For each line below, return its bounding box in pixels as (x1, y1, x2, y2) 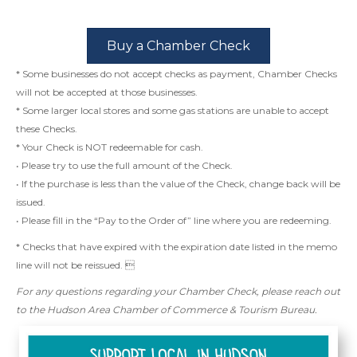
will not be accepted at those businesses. (16, 85, 198, 98)
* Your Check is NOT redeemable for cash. (16, 140, 203, 153)
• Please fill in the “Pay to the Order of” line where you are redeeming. (16, 214, 334, 226)
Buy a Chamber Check (107, 37, 250, 53)
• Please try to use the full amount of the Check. (16, 159, 233, 171)
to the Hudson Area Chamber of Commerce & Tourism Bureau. (16, 303, 317, 316)
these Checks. (16, 122, 77, 135)
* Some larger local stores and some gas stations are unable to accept (16, 104, 329, 116)
